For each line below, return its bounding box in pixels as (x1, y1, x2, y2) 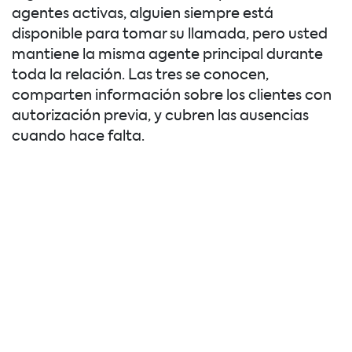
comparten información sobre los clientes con (12, 89, 332, 104)
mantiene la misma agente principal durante (12, 48, 323, 63)
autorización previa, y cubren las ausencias (12, 109, 309, 124)
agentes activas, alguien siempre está (12, 7, 273, 22)
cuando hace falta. (12, 130, 145, 145)
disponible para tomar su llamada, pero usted (12, 27, 328, 42)
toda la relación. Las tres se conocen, (12, 68, 269, 83)
